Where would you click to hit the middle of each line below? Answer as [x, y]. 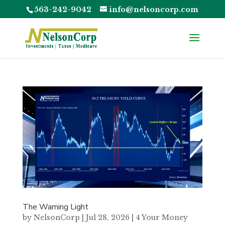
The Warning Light [55, 207]
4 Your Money [161, 217]
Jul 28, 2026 [107, 217]
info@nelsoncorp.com [154, 9]
